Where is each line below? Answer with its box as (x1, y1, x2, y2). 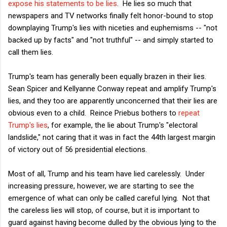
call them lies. (8, 47, 53, 57)
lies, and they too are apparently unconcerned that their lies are (8, 96, 217, 105)
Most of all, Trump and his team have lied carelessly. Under (8, 169, 205, 178)
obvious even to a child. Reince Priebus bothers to (8, 108, 178, 118)
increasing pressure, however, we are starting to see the (8, 181, 194, 191)
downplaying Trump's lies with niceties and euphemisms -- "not (8, 23, 217, 32)
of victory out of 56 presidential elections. (8, 144, 147, 154)
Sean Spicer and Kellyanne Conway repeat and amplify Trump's (8, 84, 216, 93)
